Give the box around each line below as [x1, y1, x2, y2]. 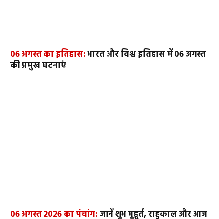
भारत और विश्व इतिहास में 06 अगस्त [86, 48, 206, 62]
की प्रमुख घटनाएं [10, 59, 66, 73]
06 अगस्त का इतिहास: [10, 48, 86, 62]
